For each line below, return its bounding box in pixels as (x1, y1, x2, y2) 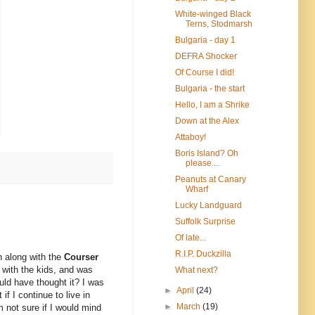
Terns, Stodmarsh (185, 18, 252, 29)
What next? (174, 264, 218, 275)
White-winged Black (174, 8, 251, 19)
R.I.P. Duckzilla (174, 248, 231, 259)
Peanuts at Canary (174, 174, 246, 184)
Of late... (174, 232, 206, 243)
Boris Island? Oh (174, 148, 238, 158)
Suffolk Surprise (174, 216, 236, 226)
